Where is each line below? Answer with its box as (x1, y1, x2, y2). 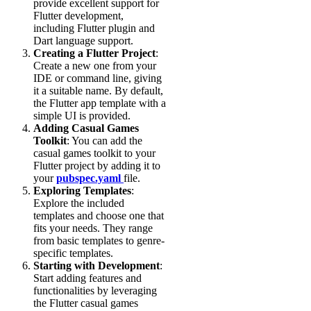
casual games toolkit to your (33, 147, 155, 160)
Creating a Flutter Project (33, 47, 155, 60)
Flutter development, (33, 10, 124, 22)
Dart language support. (33, 35, 133, 47)
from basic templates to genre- (33, 235, 165, 247)
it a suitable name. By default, (33, 85, 163, 97)
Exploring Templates (33, 185, 131, 197)
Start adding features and (33, 272, 142, 285)
